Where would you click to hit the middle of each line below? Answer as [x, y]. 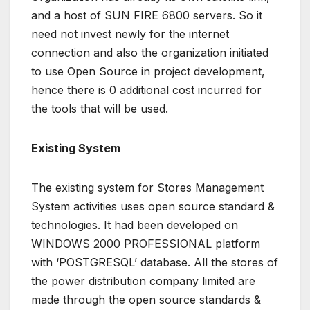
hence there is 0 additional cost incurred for [146, 90]
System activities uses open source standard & [153, 207]
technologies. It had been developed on [135, 225]
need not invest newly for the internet [130, 34]
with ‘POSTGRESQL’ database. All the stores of [155, 263]
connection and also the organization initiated [150, 53]
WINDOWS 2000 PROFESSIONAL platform [146, 244]
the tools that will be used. [100, 109]
